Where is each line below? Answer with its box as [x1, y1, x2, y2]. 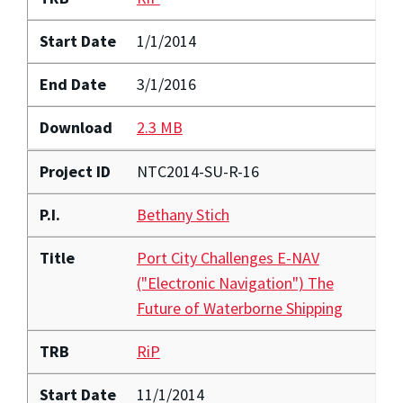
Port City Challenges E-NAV [136, 247, 319, 269]
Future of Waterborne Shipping [136, 298, 343, 319]
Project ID [39, 161, 111, 183]
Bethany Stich [136, 204, 229, 226]
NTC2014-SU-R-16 [136, 161, 259, 183]
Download [39, 117, 112, 139]
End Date [39, 74, 106, 95]
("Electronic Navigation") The [136, 273, 334, 294]
